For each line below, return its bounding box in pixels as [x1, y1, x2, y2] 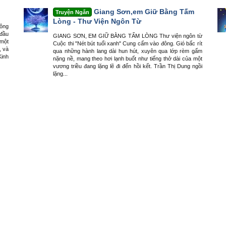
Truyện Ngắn [55, 9, 90, 15]
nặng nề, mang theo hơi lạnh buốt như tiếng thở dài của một [53, 55, 202, 62]
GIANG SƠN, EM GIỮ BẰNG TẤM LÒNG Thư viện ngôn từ [53, 33, 202, 39]
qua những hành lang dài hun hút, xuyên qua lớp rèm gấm [53, 48, 202, 54]
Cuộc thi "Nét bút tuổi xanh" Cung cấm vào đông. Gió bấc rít [53, 40, 202, 47]
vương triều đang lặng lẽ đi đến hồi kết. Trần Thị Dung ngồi [53, 63, 202, 70]
